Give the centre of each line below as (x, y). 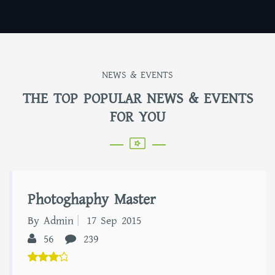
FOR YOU (137, 117)
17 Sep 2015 (114, 221)
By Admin (51, 221)
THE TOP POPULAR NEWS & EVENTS (137, 99)
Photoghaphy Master (92, 199)
